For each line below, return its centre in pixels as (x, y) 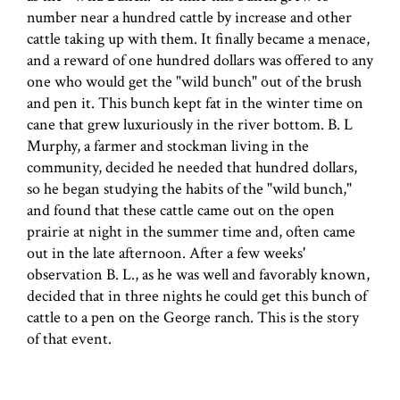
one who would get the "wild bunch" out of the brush (194, 81)
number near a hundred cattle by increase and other (189, 17)
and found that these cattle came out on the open (181, 210)
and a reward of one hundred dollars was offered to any (200, 60)
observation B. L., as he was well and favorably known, (198, 274)
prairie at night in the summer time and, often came (191, 231)
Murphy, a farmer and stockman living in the (168, 146)
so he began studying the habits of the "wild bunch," (189, 188)
